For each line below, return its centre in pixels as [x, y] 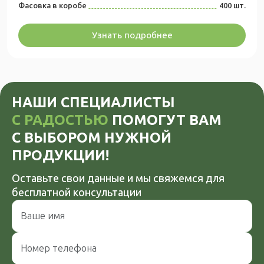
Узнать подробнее [132, 35]
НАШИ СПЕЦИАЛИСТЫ [93, 102]
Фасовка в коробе [52, 6]
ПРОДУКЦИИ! [60, 155]
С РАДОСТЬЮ [60, 120]
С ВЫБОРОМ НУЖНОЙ [92, 138]
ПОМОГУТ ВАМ [165, 120]
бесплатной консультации [77, 193]
